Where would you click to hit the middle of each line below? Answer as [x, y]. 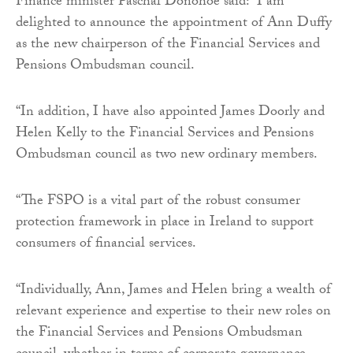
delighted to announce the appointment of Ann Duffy [174, 24]
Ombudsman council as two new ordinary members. [167, 155]
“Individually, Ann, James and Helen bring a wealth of [173, 291]
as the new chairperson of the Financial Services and [168, 45]
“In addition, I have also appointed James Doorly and [170, 113]
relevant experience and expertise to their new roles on [173, 312]
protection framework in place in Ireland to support [165, 223]
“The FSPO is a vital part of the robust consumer [158, 202]
